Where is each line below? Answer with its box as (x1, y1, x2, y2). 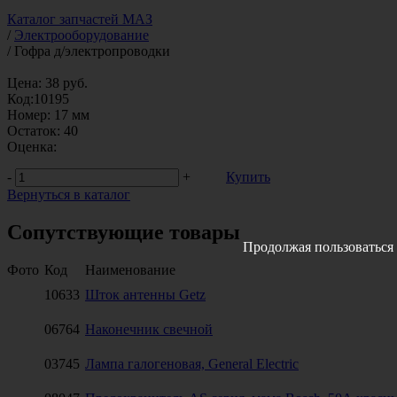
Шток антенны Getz (85, 286, 206, 302)
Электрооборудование (14, 27, 149, 43)
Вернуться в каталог (7, 186, 130, 202)
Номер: (7, 106, 51, 122)
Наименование (85, 261, 175, 277)
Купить (226, 169, 270, 185)
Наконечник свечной (85, 321, 213, 337)
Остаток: (7, 122, 60, 138)
